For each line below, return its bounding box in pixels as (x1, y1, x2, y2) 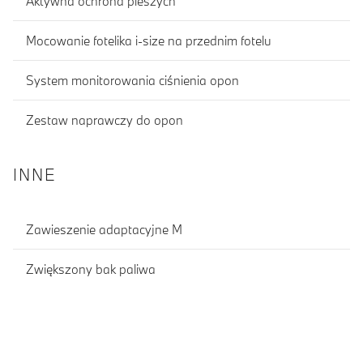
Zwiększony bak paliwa (26, 260, 156, 277)
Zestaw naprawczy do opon (26, 111, 183, 128)
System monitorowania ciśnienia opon (26, 71, 239, 88)
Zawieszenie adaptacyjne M (26, 220, 182, 237)
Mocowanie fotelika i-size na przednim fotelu (26, 32, 271, 49)
